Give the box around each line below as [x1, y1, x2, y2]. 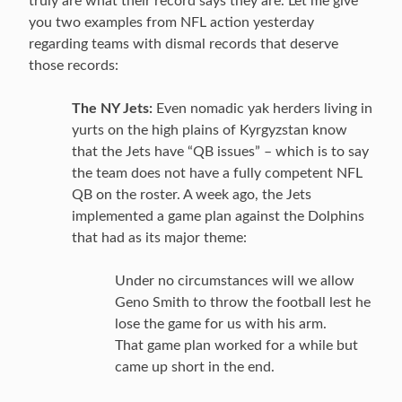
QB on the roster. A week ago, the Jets [72, 188, 311, 202]
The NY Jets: [72, 101, 153, 116]
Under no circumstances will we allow [115, 274, 354, 288]
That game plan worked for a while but [115, 338, 358, 353]
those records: [29, 58, 118, 73]
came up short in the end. [115, 360, 275, 374]
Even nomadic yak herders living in [153, 101, 372, 116]
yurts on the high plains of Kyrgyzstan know [72, 123, 347, 137]
